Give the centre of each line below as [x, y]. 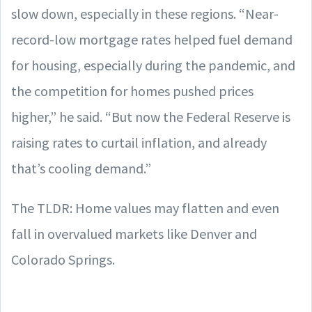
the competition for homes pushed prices [132, 91]
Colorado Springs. [63, 259]
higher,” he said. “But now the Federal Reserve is [151, 116]
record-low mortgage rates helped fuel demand [152, 39]
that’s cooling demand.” [81, 168]
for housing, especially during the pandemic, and [153, 65]
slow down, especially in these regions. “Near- [145, 13]
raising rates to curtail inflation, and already [139, 142]
